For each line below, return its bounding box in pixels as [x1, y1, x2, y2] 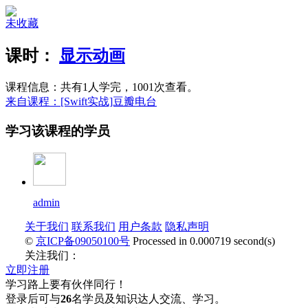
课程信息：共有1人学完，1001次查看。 [5, 80, 198, 93]
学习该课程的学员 [5, 123, 110, 138]
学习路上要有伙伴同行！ [5, 278, 126, 291]
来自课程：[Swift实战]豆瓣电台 [5, 95, 157, 107]
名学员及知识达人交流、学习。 [71, 293, 225, 305]
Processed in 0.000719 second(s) [130, 235, 275, 247]
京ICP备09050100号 [36, 235, 130, 247]
